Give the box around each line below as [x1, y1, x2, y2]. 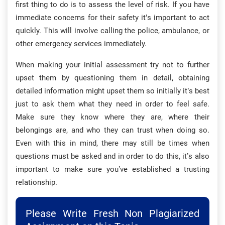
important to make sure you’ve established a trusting [16, 165, 209, 174]
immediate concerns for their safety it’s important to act [16, 13, 209, 22]
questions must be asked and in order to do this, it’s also [16, 152, 209, 161]
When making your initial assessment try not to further [16, 60, 209, 69]
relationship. [16, 178, 57, 187]
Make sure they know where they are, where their [16, 113, 209, 122]
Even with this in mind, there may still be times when [16, 139, 209, 148]
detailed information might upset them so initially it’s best [16, 86, 209, 95]
